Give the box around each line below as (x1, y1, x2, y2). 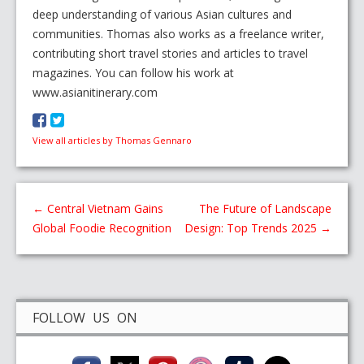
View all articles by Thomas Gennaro (32, 134, 192, 147)
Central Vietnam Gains (44, 201, 163, 217)
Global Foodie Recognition (32, 220, 171, 236)
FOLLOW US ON (32, 309, 137, 327)
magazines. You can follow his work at (32, 65, 234, 81)
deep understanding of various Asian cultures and (32, 6, 292, 23)
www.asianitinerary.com (32, 84, 158, 101)
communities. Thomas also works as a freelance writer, (32, 26, 324, 42)
